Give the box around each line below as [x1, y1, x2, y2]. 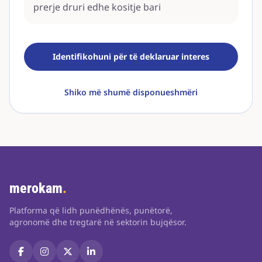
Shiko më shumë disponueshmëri [64, 87, 198, 98]
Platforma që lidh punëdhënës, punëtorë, [9, 205, 173, 216]
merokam [9, 180, 63, 196]
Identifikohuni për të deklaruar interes [53, 51, 209, 62]
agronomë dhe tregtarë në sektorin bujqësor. [9, 216, 187, 227]
